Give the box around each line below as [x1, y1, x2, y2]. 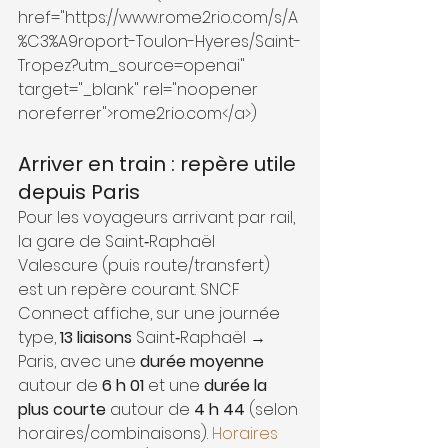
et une [144, 373, 204, 397]
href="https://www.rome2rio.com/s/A [18, 5, 298, 29]
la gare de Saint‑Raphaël [18, 229, 219, 253]
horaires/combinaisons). [18, 421, 212, 445]
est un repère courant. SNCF [18, 277, 244, 301]
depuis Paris [18, 177, 140, 206]
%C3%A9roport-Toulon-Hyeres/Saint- [18, 29, 301, 53]
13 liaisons [60, 325, 132, 349]
